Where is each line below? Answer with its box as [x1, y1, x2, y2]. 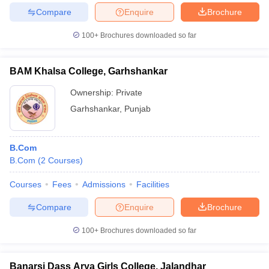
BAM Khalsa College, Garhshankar [10, 66, 168, 76]
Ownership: [70, 88, 116, 97]
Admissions [82, 180, 125, 189]
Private [116, 88, 142, 97]
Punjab [124, 104, 151, 113]
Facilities [136, 180, 169, 189]
